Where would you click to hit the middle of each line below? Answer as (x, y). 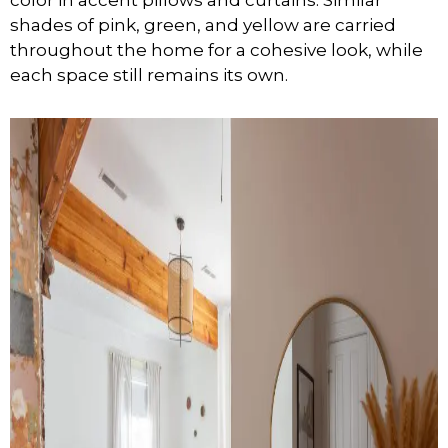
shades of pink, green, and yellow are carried (203, 24)
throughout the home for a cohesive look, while (216, 49)
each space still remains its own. (149, 74)
